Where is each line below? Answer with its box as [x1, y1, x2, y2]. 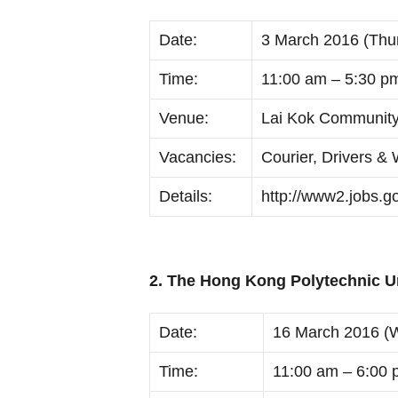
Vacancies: [159, 147, 236, 166]
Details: [159, 187, 212, 205]
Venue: [159, 108, 209, 127]
